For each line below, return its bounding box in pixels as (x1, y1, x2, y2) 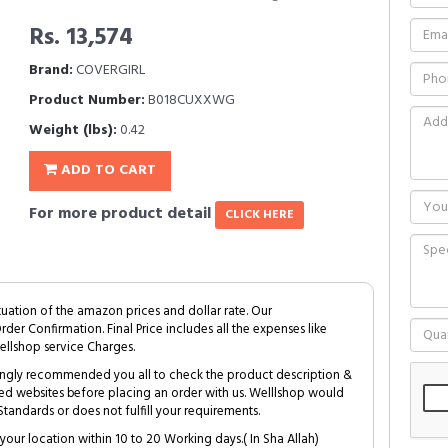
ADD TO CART (57, 159, 156, 182)
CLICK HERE (225, 205, 294, 225)
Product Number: (29, 89, 145, 112)
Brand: (29, 59, 73, 82)
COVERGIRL (73, 59, 145, 82)
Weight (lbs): (29, 119, 117, 142)
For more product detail (29, 201, 215, 227)
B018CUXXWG (145, 89, 235, 112)
